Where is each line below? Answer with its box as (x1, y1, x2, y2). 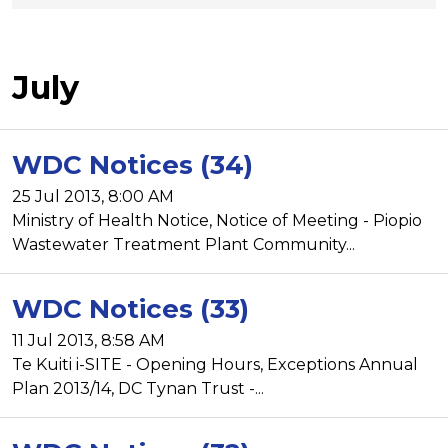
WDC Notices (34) (12, 148, 253, 181)
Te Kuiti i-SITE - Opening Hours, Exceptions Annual (12, 354, 418, 374)
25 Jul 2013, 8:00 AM (12, 186, 174, 206)
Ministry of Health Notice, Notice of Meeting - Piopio (12, 210, 422, 230)
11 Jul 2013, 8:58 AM (12, 330, 165, 350)
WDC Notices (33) (12, 292, 249, 325)
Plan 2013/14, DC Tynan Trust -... (12, 378, 264, 398)
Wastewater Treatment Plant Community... (12, 234, 355, 254)
